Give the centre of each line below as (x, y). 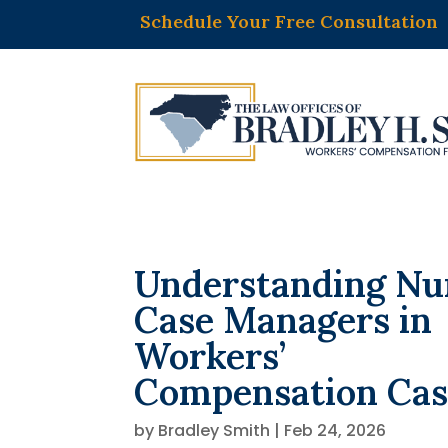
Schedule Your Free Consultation (289, 21)
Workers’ (210, 356)
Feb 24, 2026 (335, 431)
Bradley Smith (214, 431)
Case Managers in (283, 320)
